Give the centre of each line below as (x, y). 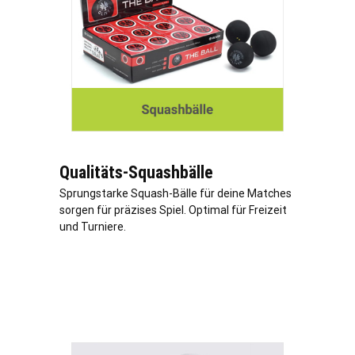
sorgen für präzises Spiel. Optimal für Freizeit (173, 210)
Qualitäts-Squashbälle (136, 172)
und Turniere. (93, 226)
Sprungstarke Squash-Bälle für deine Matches (176, 193)
